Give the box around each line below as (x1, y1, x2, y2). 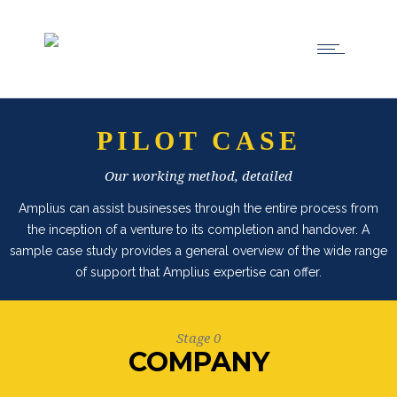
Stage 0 (176, 331, 221, 346)
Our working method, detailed (105, 168, 292, 184)
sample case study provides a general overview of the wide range (10, 244, 387, 258)
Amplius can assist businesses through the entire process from (19, 201, 378, 215)
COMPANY (128, 346, 269, 378)
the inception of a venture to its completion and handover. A (27, 222, 370, 237)
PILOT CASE (96, 126, 301, 155)
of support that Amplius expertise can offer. (75, 265, 322, 279)
